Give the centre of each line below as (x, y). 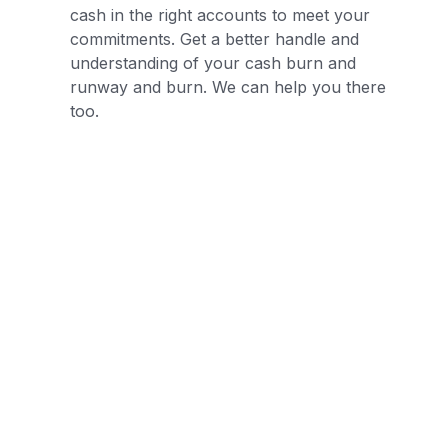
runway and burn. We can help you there (228, 86)
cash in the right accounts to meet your (220, 14)
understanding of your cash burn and (213, 62)
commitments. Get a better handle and (215, 38)
